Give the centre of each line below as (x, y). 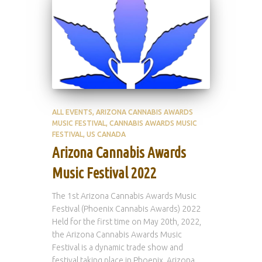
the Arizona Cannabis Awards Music (117, 235)
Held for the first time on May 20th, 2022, (127, 222)
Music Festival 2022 (104, 173)
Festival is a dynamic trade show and (118, 247)
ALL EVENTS (72, 112)
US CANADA (106, 134)
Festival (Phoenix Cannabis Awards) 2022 (126, 209)
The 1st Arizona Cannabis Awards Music (124, 196)
